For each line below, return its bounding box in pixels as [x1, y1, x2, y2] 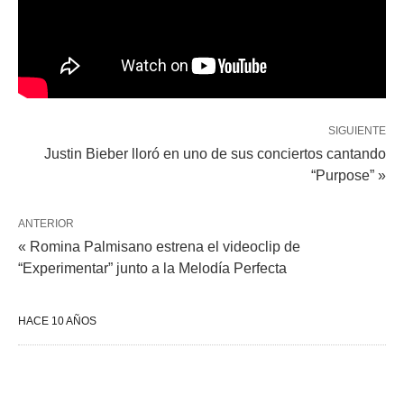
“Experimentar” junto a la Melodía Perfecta [18, 260, 287, 276]
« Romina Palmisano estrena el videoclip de [18, 238, 300, 254]
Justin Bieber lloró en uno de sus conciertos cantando [44, 145, 386, 161]
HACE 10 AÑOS [18, 314, 96, 327]
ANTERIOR [18, 216, 74, 230]
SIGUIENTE [328, 124, 386, 137]
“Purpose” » [311, 167, 386, 183]
